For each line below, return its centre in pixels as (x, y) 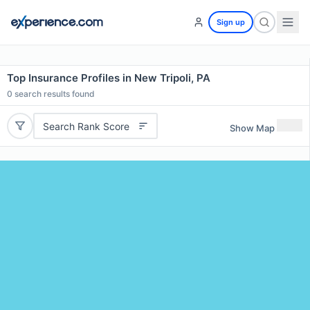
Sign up (231, 22)
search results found (54, 94)
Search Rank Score (86, 126)
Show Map (252, 128)
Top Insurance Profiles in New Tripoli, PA (109, 78)
